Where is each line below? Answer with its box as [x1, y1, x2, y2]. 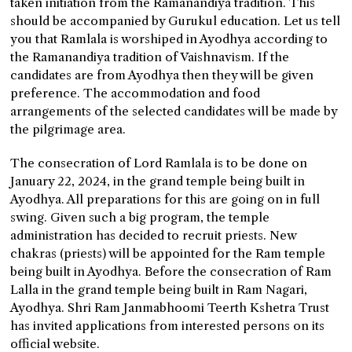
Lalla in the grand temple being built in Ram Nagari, [10, 282, 308, 298]
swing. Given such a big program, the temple [10, 210, 270, 225]
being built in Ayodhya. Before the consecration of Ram [10, 264, 332, 280]
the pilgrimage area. [10, 122, 126, 137]
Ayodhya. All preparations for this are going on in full [10, 192, 321, 207]
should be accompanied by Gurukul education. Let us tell [10, 13, 341, 29]
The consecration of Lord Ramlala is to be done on [10, 156, 308, 171]
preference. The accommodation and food [10, 86, 261, 101]
